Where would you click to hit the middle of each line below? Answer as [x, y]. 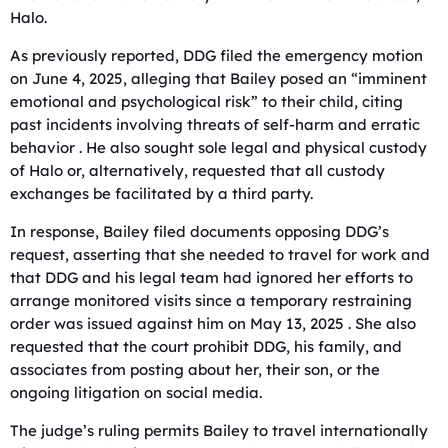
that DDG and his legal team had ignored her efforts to [211, 277]
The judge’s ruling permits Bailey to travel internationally [219, 430]
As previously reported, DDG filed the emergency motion [216, 55]
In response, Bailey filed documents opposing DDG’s [199, 231]
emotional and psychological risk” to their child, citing [206, 101]
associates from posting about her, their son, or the [195, 369]
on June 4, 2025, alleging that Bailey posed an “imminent [218, 78]
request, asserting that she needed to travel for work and [220, 254]
